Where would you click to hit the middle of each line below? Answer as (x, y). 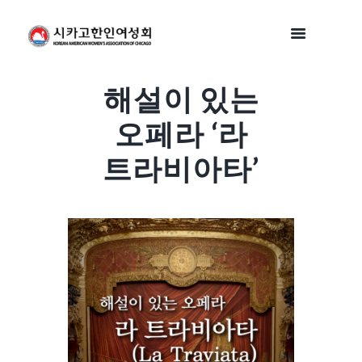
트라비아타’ (181, 168)
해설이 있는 (181, 98)
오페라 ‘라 (181, 133)
